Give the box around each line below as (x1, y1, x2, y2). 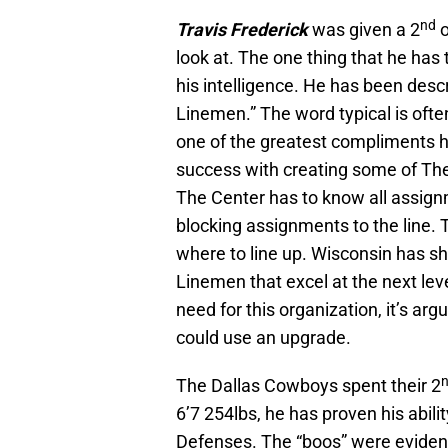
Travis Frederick (176, 19, 308, 41)
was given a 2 (308, 19, 420, 41)
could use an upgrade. (176, 327, 351, 349)
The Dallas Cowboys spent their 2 (176, 375, 441, 397)
